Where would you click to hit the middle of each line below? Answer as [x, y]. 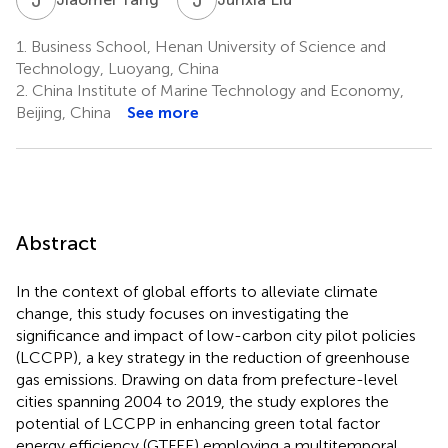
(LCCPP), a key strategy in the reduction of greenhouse [213, 357]
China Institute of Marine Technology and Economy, [216, 90]
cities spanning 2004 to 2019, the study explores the [202, 401]
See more [163, 112]
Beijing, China [63, 112]
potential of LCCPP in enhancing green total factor [198, 423]
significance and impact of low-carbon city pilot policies [216, 335]
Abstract [56, 242]
